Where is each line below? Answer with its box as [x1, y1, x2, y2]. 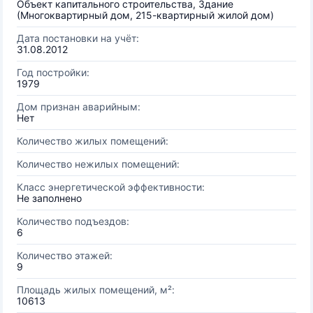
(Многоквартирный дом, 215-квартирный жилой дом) [17, 9, 274, 21]
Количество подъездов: [17, 215, 129, 227]
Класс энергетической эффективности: [17, 181, 205, 193]
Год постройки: [17, 66, 89, 78]
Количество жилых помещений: [17, 135, 168, 147]
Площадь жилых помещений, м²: [17, 284, 175, 296]
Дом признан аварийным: [17, 101, 140, 112]
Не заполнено [17, 192, 82, 204]
